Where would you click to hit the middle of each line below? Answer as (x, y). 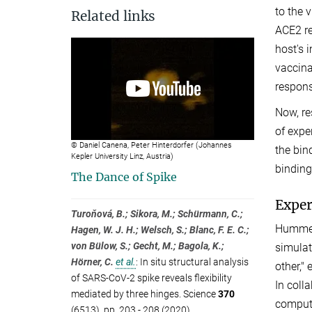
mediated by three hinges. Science (145, 294)
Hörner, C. (92, 262)
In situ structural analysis (194, 262)
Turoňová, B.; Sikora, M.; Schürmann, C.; (157, 214)
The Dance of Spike (124, 177)
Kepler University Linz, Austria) (122, 157)
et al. (126, 262)
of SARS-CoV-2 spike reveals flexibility (151, 278)
